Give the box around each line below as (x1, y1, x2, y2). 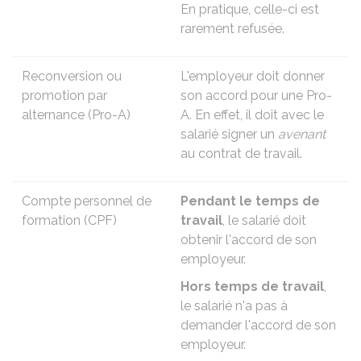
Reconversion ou (22, 68, 122, 84)
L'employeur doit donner (180, 68, 325, 84)
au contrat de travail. (180, 146, 302, 161)
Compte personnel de (22, 193, 151, 209)
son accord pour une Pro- (180, 88, 332, 103)
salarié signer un (180, 127, 278, 142)
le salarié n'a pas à (180, 298, 288, 313)
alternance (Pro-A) (22, 107, 131, 122)
